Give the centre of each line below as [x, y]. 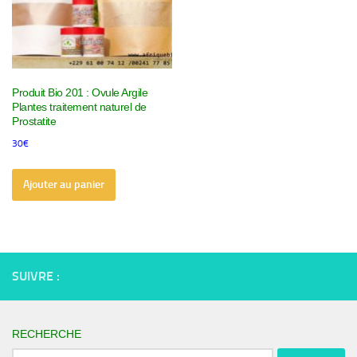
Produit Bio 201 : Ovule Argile [80, 92]
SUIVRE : [36, 276]
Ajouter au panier [64, 184]
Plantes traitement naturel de [79, 106]
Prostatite [34, 121]
